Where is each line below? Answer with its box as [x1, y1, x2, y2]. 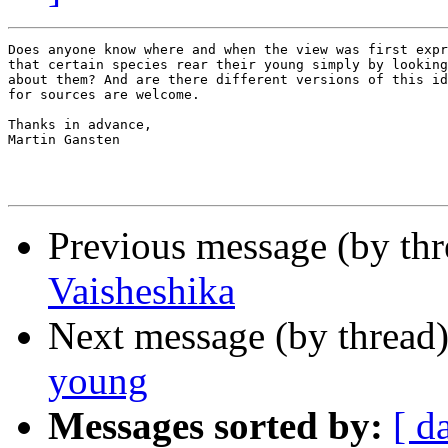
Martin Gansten [8, 132, 120, 148]
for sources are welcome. [8, 87, 200, 103]
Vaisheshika [48, 269, 235, 313]
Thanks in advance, [8, 117, 152, 133]
